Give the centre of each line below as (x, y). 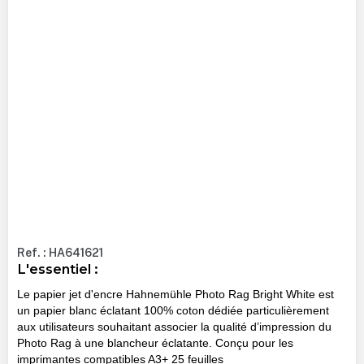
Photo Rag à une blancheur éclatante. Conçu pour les (155, 342)
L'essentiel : (57, 269)
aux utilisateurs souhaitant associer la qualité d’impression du (174, 326)
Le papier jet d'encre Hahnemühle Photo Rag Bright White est (175, 294)
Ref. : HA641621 (60, 253)
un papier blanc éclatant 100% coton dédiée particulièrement (173, 310)
